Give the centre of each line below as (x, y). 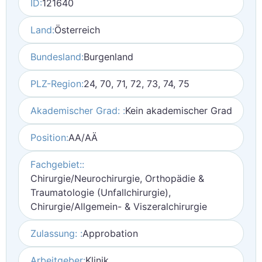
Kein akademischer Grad (179, 111)
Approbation (110, 233)
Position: (49, 137)
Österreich (77, 30)
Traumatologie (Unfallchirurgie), (101, 192)
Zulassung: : (56, 233)
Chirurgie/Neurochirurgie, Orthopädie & (117, 178)
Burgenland (108, 57)
